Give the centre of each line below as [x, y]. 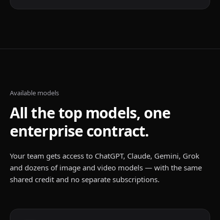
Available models [34, 93]
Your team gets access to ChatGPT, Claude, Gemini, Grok [105, 156]
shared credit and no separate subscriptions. [85, 179]
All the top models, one [90, 113]
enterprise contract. [80, 131]
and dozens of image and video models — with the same [106, 167]
